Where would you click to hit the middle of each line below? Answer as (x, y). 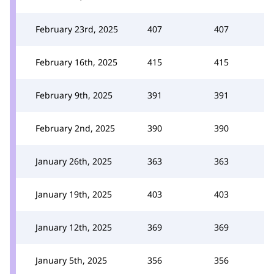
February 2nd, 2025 (75, 128)
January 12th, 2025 (74, 227)
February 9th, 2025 (74, 95)
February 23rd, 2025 (77, 29)
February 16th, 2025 (76, 62)
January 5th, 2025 (71, 260)
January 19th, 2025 (74, 194)
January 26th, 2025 (74, 161)
